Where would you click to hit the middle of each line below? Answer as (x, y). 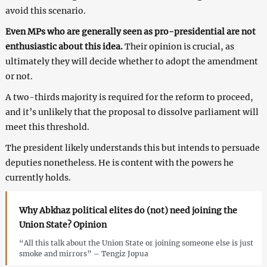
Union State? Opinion (63, 224)
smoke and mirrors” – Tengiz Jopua (83, 253)
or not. (19, 76)
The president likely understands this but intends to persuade (132, 148)
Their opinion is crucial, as (178, 46)
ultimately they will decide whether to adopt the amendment (131, 61)
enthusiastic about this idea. (64, 46)
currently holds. (38, 177)
